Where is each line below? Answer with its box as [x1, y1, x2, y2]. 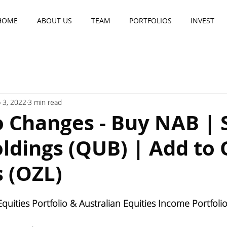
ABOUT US [37, 16, 72, 25]
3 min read [28, 97, 62, 107]
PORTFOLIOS [129, 16, 172, 25]
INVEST [190, 16, 214, 25]
